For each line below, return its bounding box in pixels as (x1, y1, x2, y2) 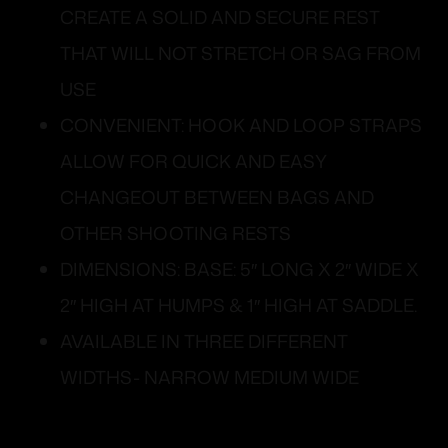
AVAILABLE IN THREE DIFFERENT (60, 328, 348, 355)
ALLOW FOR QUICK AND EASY (60, 148, 327, 175)
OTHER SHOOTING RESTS (60, 220, 291, 247)
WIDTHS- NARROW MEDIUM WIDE (60, 364, 359, 391)
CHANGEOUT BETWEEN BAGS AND (60, 184, 374, 211)
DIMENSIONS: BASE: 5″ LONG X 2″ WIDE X (60, 256, 419, 283)
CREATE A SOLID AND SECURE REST (60, 4, 380, 31)
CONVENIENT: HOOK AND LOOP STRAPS (60, 112, 422, 139)
